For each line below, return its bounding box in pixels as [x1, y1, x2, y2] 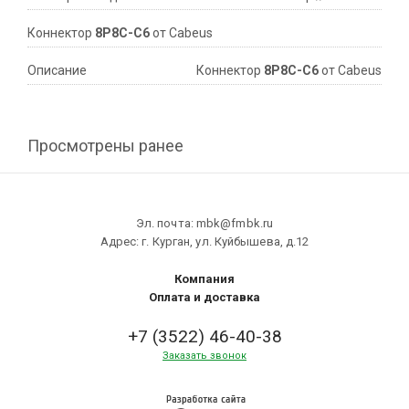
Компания [174, 272, 235, 287]
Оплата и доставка [149, 290, 260, 305]
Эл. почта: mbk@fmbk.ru [135, 216, 274, 231]
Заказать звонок [163, 350, 246, 362]
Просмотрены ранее [27, 136, 184, 156]
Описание [27, 63, 87, 79]
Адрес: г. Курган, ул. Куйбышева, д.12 [100, 235, 309, 249]
